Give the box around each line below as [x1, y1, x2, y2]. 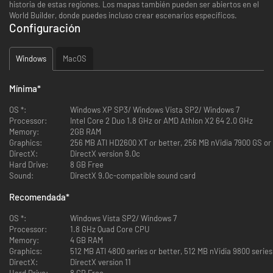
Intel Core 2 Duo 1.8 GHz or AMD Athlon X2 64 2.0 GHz [70, 115, 253, 126]
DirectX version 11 [70, 257, 131, 267]
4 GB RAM [70, 235, 103, 245]
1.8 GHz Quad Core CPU [70, 224, 149, 234]
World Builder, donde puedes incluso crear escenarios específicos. [9, 10, 237, 20]
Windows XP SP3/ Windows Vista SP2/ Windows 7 [70, 104, 239, 115]
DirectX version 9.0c [70, 148, 140, 158]
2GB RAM [70, 126, 101, 136]
